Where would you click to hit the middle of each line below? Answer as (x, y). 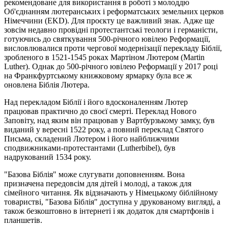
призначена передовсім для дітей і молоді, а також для (98, 183)
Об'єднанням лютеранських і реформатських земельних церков (114, 11)
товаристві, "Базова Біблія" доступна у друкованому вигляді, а (112, 202)
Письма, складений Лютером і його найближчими (92, 138)
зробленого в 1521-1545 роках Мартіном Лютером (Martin (104, 57)
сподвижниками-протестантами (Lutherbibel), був (90, 148)
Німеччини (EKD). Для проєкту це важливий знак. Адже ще (109, 20)
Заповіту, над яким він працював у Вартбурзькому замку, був (109, 120)
